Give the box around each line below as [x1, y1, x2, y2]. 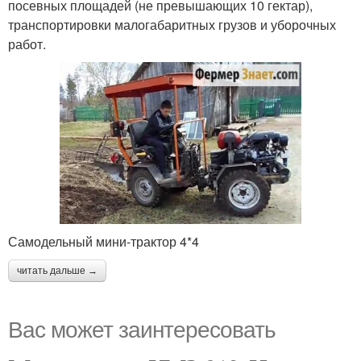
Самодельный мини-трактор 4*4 [8, 232, 199, 251]
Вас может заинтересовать [8, 312, 276, 345]
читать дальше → [17, 265, 98, 277]
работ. [8, 34, 46, 53]
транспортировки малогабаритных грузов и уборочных [8, 15, 336, 34]
